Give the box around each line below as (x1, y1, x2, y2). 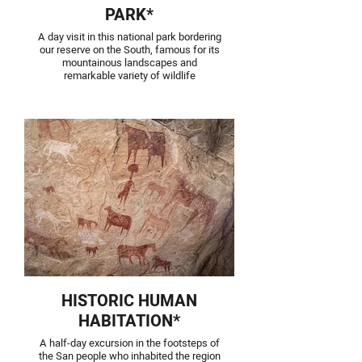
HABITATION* (78, 309, 180, 333)
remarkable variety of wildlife (63, 68, 196, 83)
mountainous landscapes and (61, 55, 197, 70)
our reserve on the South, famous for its (39, 42, 220, 57)
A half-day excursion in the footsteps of (39, 335, 220, 351)
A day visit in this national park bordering (37, 29, 221, 44)
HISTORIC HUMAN (61, 289, 197, 313)
